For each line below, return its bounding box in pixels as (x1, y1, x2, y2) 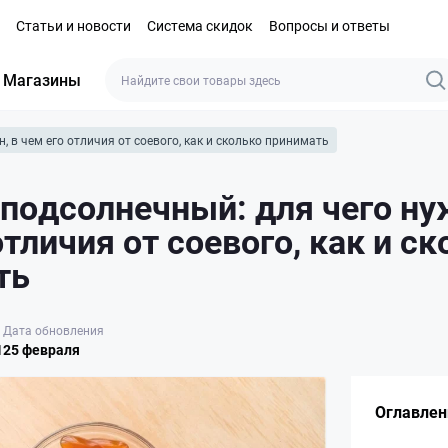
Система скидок (147, 15, 253, 35)
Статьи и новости (16, 15, 131, 35)
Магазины (3, 69, 81, 90)
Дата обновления (3, 321, 104, 338)
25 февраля (3, 339, 80, 359)
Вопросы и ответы (269, 15, 390, 35)
